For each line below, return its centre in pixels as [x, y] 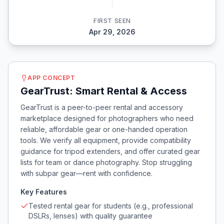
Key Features [44, 192]
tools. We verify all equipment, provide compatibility [106, 140]
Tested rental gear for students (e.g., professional [111, 206]
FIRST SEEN [112, 21]
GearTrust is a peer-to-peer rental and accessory [102, 107]
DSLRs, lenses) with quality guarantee [90, 216]
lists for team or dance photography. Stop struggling [106, 162]
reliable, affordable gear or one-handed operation [104, 129]
